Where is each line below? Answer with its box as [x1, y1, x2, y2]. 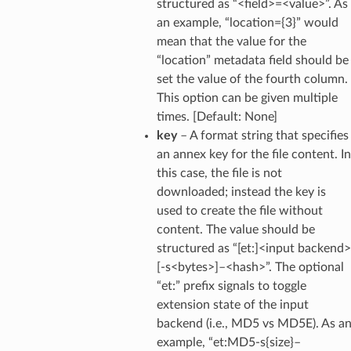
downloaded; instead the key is [156, 185, 326, 198]
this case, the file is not [156, 166, 282, 179]
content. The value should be [156, 223, 315, 236]
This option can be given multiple [156, 91, 338, 104]
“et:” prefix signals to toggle [156, 279, 306, 292]
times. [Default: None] [156, 110, 277, 123]
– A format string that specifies [176, 128, 349, 142]
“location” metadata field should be [156, 53, 349, 67]
